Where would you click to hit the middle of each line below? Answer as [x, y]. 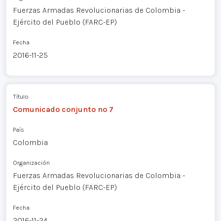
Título [20, 97]
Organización [31, 163]
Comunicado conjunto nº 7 [63, 110]
